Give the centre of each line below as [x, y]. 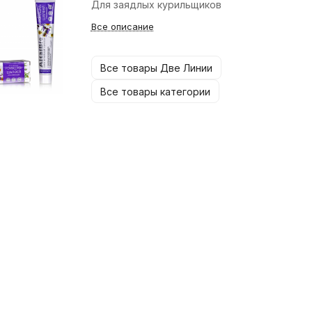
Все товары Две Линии [156, 68]
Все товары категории [155, 91]
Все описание [122, 26]
